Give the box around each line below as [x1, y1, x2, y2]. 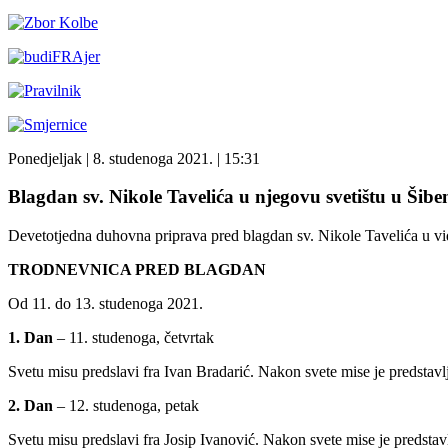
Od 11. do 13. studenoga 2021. [8, 295, 203, 313]
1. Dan [8, 329, 53, 347]
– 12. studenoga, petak [53, 397, 199, 415]
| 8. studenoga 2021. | [82, 149, 220, 167]
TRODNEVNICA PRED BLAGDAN [8, 261, 266, 279]
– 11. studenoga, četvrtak [53, 329, 214, 347]
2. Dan [8, 397, 53, 415]
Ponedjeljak [8, 149, 82, 167]
